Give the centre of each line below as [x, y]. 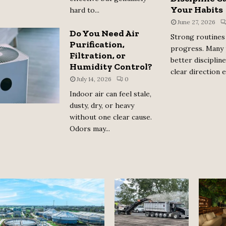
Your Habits [197, 10]
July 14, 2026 [94, 79]
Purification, [97, 44]
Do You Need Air [104, 33]
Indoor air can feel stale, [110, 94]
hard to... [84, 10]
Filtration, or [98, 55]
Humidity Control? [111, 66]
